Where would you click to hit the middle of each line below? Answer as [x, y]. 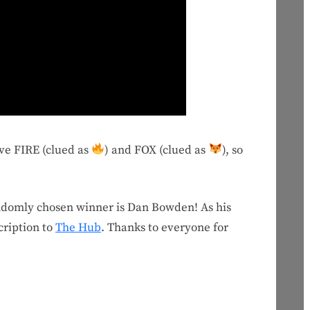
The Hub [78, 228]
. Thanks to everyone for [165, 228]
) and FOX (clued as [157, 150]
